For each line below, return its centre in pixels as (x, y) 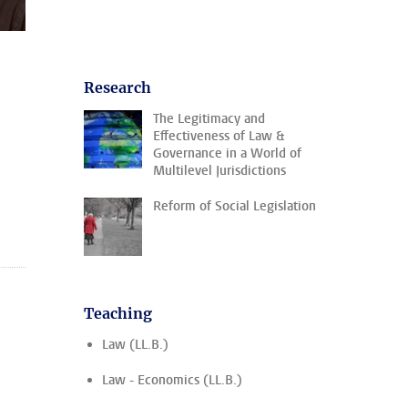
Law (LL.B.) (135, 345)
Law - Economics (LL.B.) (172, 380)
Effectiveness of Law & (219, 136)
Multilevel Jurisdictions (219, 171)
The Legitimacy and (209, 119)
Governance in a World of (227, 153)
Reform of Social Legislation (235, 206)
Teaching (118, 313)
